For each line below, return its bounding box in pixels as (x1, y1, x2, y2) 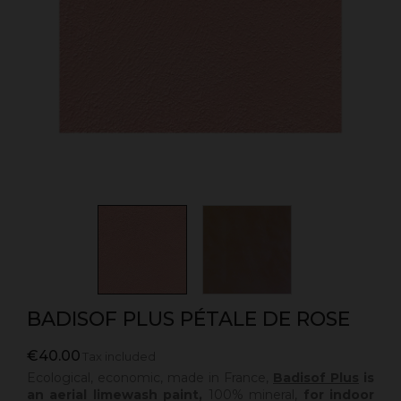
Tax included (81, 349, 156, 364)
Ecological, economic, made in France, (27, 370, 273, 387)
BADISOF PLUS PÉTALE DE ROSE (27, 307, 350, 332)
